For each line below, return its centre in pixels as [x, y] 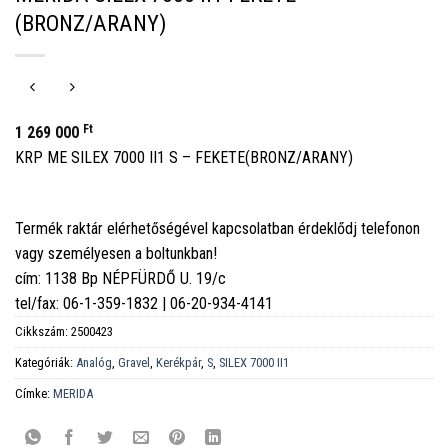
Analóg [94, 363]
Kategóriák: [45, 363]
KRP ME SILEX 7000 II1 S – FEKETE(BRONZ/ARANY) [184, 158]
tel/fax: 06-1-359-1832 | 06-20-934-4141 [144, 304]
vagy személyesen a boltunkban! [116, 254]
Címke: [34, 394]
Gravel [134, 363]
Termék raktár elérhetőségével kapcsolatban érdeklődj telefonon [217, 229]
